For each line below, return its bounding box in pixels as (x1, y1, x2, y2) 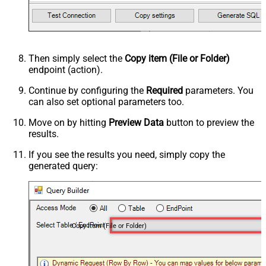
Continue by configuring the (28, 85, 146, 97)
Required (146, 85, 183, 97)
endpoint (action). (28, 64, 103, 76)
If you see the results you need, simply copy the (28, 149, 225, 161)
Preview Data (109, 117, 164, 129)
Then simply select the (28, 53, 125, 65)
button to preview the (164, 117, 254, 129)
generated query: (28, 160, 98, 172)
